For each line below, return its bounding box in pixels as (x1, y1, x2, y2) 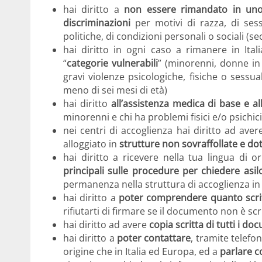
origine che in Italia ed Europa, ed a (63, 245, 220, 258)
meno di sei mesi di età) (63, 84, 167, 97)
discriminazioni (63, 16, 130, 30)
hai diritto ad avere (63, 218, 149, 232)
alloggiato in (63, 137, 119, 151)
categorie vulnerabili (67, 57, 158, 70)
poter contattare (117, 232, 191, 245)
